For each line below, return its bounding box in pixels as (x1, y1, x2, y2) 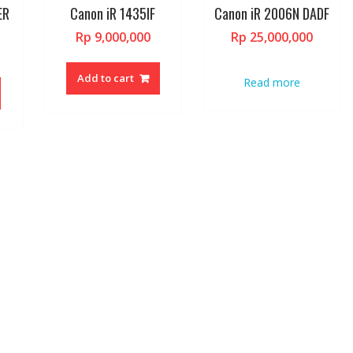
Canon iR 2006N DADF (214, 2, 329, 24)
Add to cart (76, 70, 134, 85)
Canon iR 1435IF (70, 2, 156, 24)
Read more (243, 74, 300, 90)
